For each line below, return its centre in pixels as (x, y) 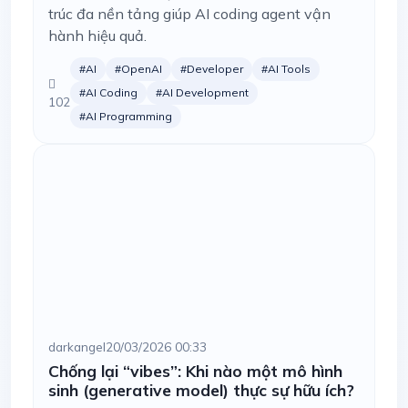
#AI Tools (286, 69)
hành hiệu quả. (97, 36)
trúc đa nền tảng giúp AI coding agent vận (189, 14)
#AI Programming (126, 116)
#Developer (212, 69)
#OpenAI (138, 69)
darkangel (77, 347)
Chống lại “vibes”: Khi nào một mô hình (195, 371)
